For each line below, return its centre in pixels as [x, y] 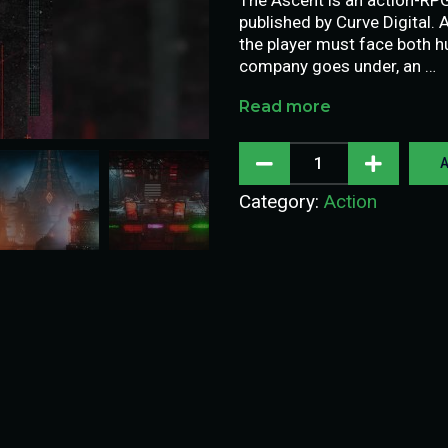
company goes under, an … [337, 65]
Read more [285, 106]
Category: [281, 201]
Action [350, 201]
